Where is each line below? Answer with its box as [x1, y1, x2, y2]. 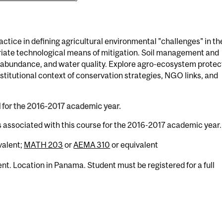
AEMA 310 [73, 140, 111, 149]
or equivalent [110, 140, 159, 149]
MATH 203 [24, 140, 63, 149]
